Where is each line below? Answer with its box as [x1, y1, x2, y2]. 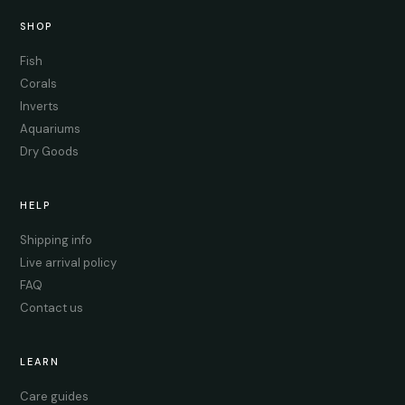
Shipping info [20, 231, 93, 248]
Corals [20, 75, 58, 91]
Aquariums [20, 120, 81, 137]
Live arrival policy [20, 254, 118, 270]
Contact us [20, 299, 84, 316]
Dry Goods [20, 143, 80, 159]
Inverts [20, 98, 60, 114]
